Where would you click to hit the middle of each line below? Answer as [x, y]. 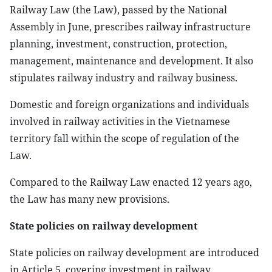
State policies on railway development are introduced [134, 253]
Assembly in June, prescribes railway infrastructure [130, 27]
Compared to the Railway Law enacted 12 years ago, [131, 182]
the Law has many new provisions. [90, 199]
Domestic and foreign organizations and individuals [129, 104]
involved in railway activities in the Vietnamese [120, 121]
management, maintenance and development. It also [131, 61]
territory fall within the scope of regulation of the [124, 138]
